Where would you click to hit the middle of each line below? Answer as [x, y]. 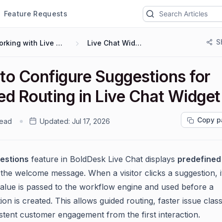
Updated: [55, 121]
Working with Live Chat [59, 43]
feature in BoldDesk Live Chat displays [103, 159]
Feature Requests [35, 13]
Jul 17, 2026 [91, 121]
